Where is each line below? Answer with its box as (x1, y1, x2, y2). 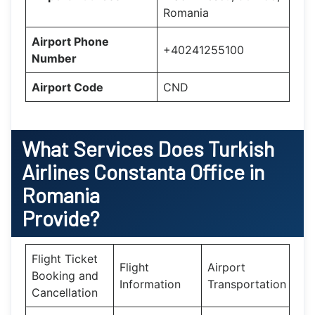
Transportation (207, 276, 286, 291)
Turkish (208, 135, 274, 161)
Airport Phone (32, 34, 109, 49)
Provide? (22, 205, 99, 231)
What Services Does (22, 135, 208, 161)
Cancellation (32, 285, 98, 300)
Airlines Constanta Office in (22, 158, 264, 184)
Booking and (32, 268, 98, 283)
